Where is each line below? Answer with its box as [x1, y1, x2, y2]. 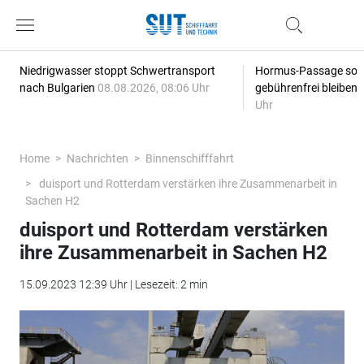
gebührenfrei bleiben [254, 81, 360, 94]
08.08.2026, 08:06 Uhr [97, 81, 210, 94]
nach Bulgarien [19, 81, 97, 94]
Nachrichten [66, 152, 128, 165]
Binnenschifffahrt [145, 152, 234, 165]
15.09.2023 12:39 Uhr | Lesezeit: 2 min [19, 278, 208, 291]
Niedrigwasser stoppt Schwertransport [19, 64, 215, 77]
